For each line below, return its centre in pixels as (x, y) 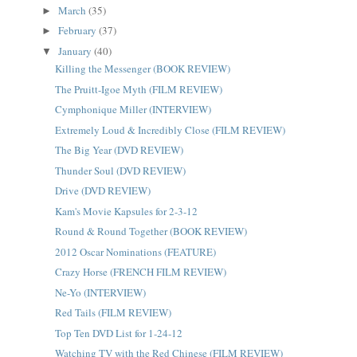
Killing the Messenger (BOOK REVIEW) (142, 69)
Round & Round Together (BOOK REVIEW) (151, 231)
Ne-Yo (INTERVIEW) (100, 292)
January (76, 51)
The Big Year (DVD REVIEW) (119, 150)
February (79, 31)
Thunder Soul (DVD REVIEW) (120, 170)
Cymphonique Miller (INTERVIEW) (133, 109)
